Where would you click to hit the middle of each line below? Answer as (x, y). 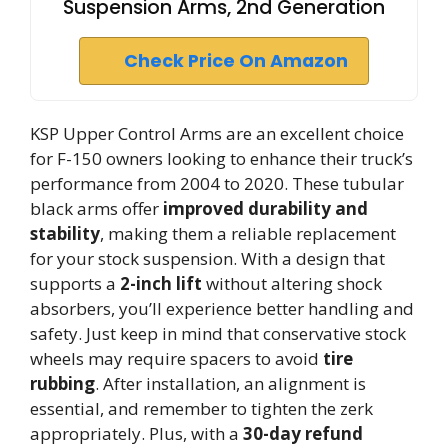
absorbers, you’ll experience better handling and (222, 308)
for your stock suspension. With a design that (207, 258)
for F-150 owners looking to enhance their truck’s (221, 158)
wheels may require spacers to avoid (176, 358)
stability (65, 233)
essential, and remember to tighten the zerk (201, 408)
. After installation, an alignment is (230, 383)
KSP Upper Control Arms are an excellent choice (217, 133)
